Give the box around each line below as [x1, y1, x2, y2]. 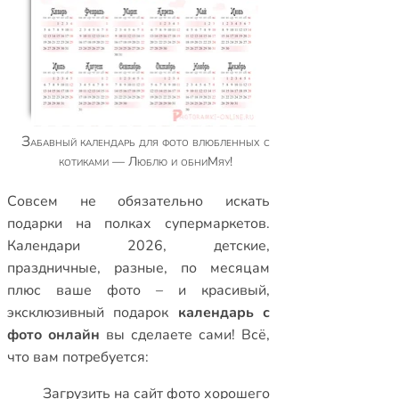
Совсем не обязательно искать [7, 191, 271, 211]
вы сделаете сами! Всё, [100, 325, 271, 345]
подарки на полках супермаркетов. [7, 214, 271, 233]
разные [114, 258, 165, 278]
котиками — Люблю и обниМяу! [59, 153, 233, 170]
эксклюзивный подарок [7, 303, 178, 322]
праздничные [7, 258, 97, 278]
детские [214, 236, 267, 256]
